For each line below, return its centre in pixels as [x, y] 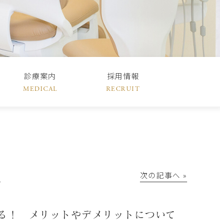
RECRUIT [123, 89]
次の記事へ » [164, 175]
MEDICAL [40, 89]
